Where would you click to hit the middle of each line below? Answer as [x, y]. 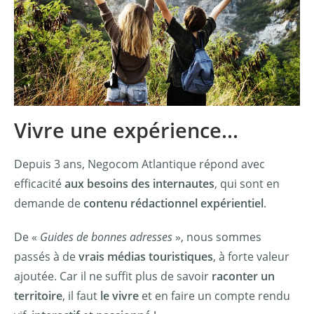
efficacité [39, 183]
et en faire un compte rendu [214, 295]
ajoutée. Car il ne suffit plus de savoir [113, 276]
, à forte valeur [251, 256]
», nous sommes [217, 237]
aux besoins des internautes [139, 183]
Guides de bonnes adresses [106, 237]
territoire [38, 295]
